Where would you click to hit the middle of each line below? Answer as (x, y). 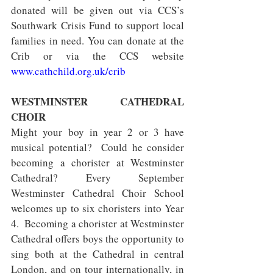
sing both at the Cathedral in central (97, 254)
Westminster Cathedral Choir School (97, 193)
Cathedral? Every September (97, 178)
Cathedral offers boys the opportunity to (97, 239)
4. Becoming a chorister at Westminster (97, 223)
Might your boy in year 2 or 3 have (97, 132)
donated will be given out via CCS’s (97, 10)
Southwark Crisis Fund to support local (97, 25)
